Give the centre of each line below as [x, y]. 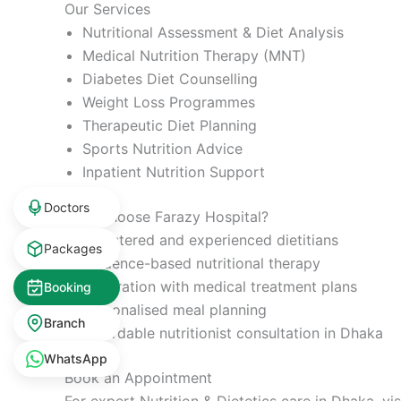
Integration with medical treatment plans [220, 286]
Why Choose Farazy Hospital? [166, 216]
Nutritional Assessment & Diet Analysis [213, 32]
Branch [64, 323]
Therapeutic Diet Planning [170, 125]
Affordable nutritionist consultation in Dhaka [233, 333]
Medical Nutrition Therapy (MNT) [194, 55]
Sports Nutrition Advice [162, 148]
